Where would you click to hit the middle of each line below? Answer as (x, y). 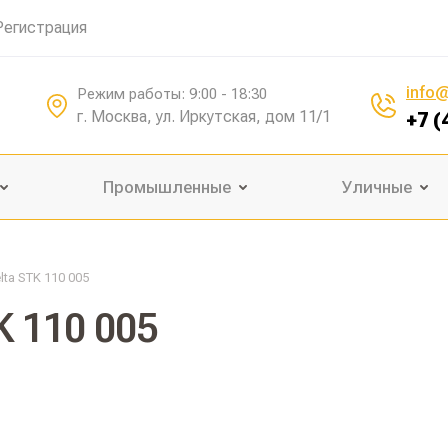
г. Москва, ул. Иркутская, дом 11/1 (204, 116)
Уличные (377, 187)
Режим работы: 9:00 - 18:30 (172, 93)
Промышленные (167, 187)
